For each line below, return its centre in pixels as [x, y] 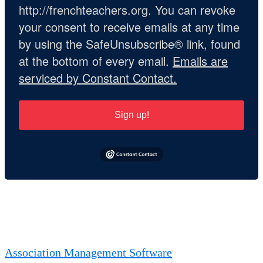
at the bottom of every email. [96, 61]
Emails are [200, 61]
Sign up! [131, 115]
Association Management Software [88, 252]
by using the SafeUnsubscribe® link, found [129, 44]
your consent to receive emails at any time [129, 27]
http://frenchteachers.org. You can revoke [127, 10]
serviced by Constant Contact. [98, 78]
